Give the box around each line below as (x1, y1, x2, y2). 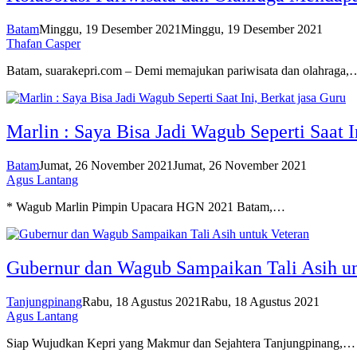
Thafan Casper (6, 37, 80, 51)
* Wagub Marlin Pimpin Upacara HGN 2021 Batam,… (6, 200, 285, 214)
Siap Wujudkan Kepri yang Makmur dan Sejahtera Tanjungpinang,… (6, 336, 355, 350)
